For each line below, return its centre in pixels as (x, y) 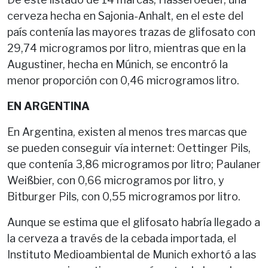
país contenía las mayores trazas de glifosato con (131, 32)
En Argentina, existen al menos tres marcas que (127, 132)
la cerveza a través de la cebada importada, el (122, 238)
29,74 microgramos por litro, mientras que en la (127, 48)
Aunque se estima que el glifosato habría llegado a (134, 222)
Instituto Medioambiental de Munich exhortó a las (132, 254)
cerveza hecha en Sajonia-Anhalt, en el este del (125, 16)
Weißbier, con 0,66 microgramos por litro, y (116, 180)
